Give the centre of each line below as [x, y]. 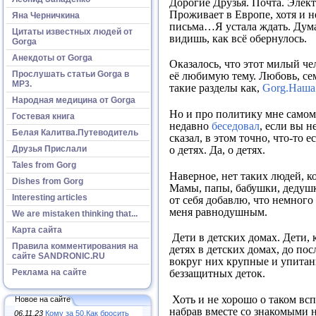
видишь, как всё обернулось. [238, 38]
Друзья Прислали [49, 148]
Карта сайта [37, 230]
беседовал [236, 126]
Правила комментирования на [75, 246]
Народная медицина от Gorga [74, 100]
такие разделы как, [216, 88]
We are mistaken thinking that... [75, 213]
